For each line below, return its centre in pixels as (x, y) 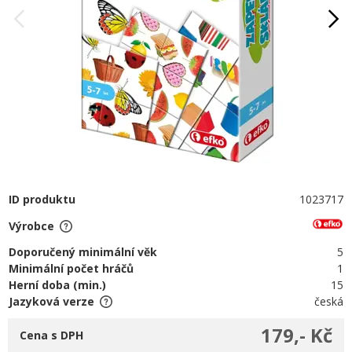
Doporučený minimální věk (83, 252)
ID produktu (42, 199)
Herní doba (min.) (57, 285)
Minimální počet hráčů (71, 268)
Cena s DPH (51, 335)
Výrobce (31, 225)
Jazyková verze (51, 301)
